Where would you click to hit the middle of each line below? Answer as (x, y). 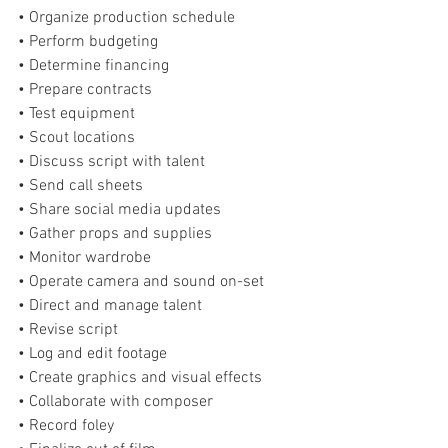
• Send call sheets (80, 186)
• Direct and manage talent (110, 306)
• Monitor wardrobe (84, 258)
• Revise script (68, 330)
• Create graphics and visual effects (140, 378)
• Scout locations (76, 138)
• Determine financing (93, 66)
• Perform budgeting (88, 42)
